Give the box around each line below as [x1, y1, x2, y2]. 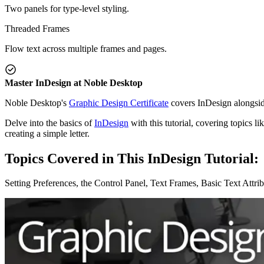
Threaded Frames [5, 23, 70, 34]
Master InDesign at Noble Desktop [5, 77, 143, 88]
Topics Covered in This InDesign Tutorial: [5, 150, 259, 166]
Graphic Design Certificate [69, 97, 169, 108]
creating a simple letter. [5, 128, 90, 138]
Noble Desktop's [5, 97, 69, 108]
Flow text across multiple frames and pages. [5, 43, 167, 54]
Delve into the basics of [5, 117, 94, 128]
